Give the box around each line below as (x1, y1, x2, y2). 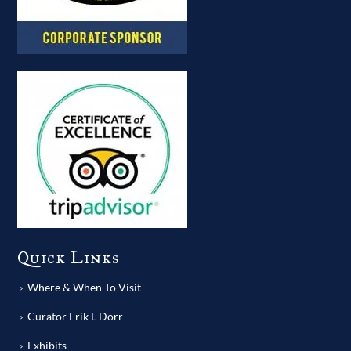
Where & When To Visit (27, 280, 142, 294)
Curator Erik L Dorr (27, 309, 124, 323)
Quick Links (17, 246, 121, 268)
